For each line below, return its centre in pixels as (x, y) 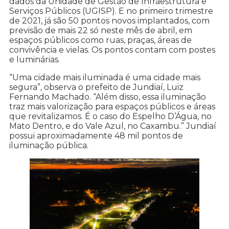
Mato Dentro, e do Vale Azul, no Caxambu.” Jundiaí (113, 126)
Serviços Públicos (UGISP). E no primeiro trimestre (111, 11)
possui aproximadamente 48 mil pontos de (96, 136)
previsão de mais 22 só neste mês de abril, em (101, 31)
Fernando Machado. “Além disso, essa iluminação (108, 97)
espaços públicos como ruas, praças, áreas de (100, 40)
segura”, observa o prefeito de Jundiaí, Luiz (96, 87)
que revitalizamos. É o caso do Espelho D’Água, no (110, 117)
